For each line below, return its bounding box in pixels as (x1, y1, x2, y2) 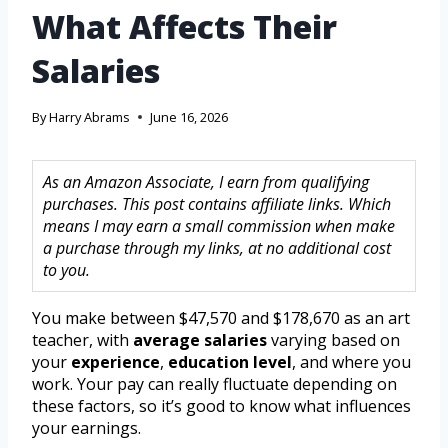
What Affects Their (32, 5, 337, 49)
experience (71, 351, 160, 374)
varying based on (267, 329, 400, 352)
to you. (43, 259, 90, 282)
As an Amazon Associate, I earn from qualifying (43, 171, 369, 194)
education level (168, 351, 292, 374)
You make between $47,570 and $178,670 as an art (32, 307, 410, 330)
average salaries (133, 329, 267, 352)
